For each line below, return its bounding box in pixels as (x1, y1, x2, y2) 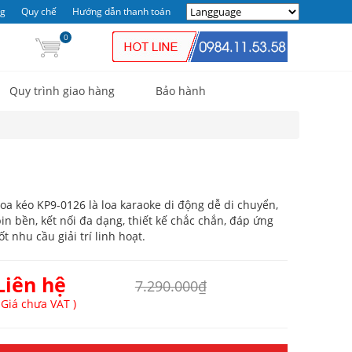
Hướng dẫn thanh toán (72, 5, 170, 18)
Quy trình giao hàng (9, 83, 115, 98)
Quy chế (21, 5, 57, 18)
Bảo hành (156, 83, 206, 98)
